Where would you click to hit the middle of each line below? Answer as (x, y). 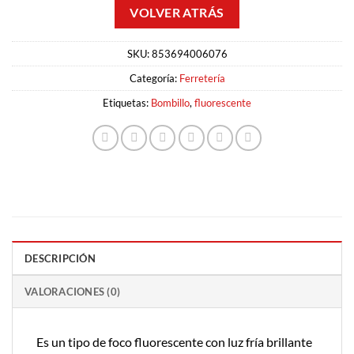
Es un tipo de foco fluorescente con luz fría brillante (174, 341)
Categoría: (154, 78)
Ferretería (202, 78)
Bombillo (170, 102)
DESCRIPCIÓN (60, 258)
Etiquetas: (127, 102)
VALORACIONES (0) (73, 291)
